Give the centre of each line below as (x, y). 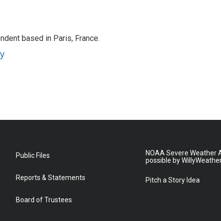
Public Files (33, 155)
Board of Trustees (44, 200)
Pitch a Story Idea (173, 180)
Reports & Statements (51, 178)
